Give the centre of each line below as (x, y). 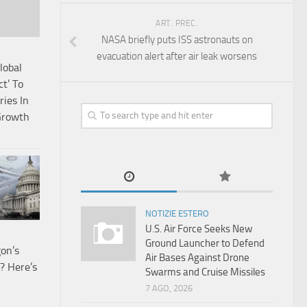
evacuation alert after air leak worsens (177, 56)
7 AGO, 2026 (169, 288)
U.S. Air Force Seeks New (199, 229)
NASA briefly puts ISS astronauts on (177, 40)
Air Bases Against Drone (197, 258)
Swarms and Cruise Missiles (205, 272)
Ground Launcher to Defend (205, 243)
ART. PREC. (177, 23)
